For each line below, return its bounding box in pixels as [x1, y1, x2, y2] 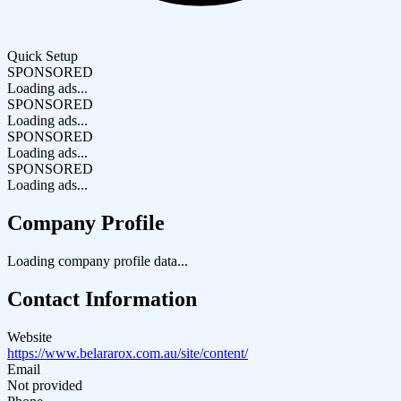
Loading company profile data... [7, 252, 188, 269]
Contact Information [7, 286, 197, 311]
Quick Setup [7, 48, 78, 64]
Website [7, 328, 52, 345]
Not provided [7, 377, 82, 393]
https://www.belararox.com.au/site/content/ [7, 345, 248, 361]
